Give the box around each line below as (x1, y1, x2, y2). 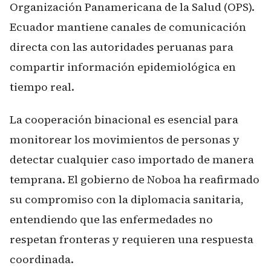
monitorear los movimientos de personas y (10, 132, 240, 147)
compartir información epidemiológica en (10, 59, 236, 74)
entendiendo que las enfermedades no (10, 212, 213, 227)
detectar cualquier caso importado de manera (10, 152, 254, 167)
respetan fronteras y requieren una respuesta (10, 232, 253, 247)
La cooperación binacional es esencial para (10, 112, 238, 127)
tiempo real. (10, 79, 74, 94)
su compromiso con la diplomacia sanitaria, (10, 192, 244, 207)
